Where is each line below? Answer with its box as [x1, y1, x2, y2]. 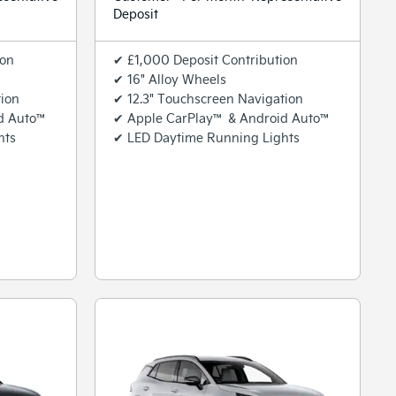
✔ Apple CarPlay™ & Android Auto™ [113, 109, 331, 126]
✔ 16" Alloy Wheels [113, 70, 226, 88]
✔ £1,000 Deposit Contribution [113, 50, 298, 68]
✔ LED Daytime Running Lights [113, 128, 300, 146]
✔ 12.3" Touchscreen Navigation [113, 89, 303, 107]
